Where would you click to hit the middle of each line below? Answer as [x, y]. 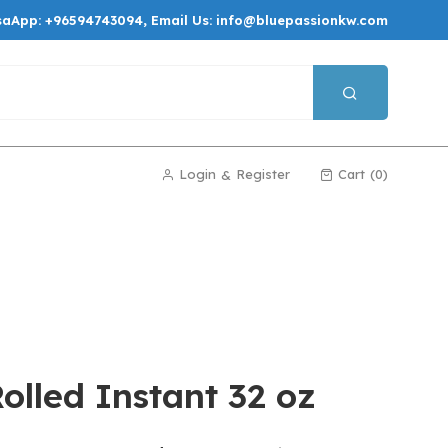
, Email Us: [179, 20]
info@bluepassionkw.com [302, 20]
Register [263, 174]
